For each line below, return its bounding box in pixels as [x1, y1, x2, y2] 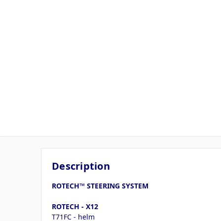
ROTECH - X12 [52, 201, 98, 211]
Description [52, 159, 110, 173]
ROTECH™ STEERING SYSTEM [52, 181, 148, 190]
